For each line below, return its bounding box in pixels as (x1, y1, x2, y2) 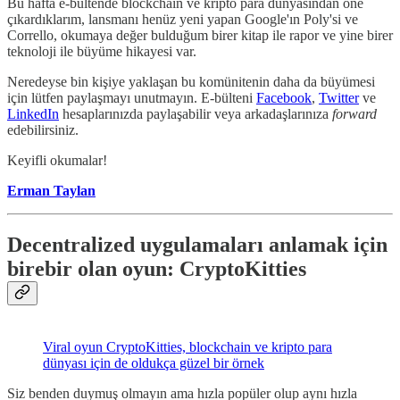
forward (332, 105, 377, 121)
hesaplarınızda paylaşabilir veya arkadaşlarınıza (59, 105, 332, 121)
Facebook (256, 89, 312, 105)
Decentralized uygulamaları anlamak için (7, 232, 387, 256)
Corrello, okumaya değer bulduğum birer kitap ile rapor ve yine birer (7, 27, 393, 43)
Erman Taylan (7, 182, 96, 198)
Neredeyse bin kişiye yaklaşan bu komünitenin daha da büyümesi (7, 73, 375, 89)
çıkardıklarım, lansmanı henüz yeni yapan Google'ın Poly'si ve (7, 11, 358, 27)
